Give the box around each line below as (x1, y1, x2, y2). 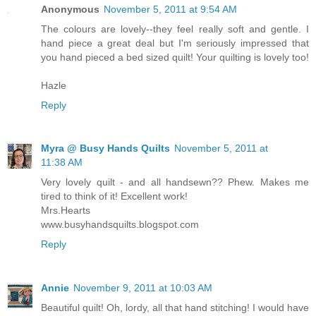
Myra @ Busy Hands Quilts (41, 142, 170, 154)
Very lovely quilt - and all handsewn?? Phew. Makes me (41, 176, 309, 188)
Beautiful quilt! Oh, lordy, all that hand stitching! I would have (41, 302, 309, 314)
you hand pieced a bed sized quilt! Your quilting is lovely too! (41, 51, 309, 63)
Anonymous (41, 3, 99, 15)
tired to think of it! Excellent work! (41, 190, 188, 202)
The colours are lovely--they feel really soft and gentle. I (41, 23, 309, 35)
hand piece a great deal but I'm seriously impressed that (41, 37, 309, 49)
